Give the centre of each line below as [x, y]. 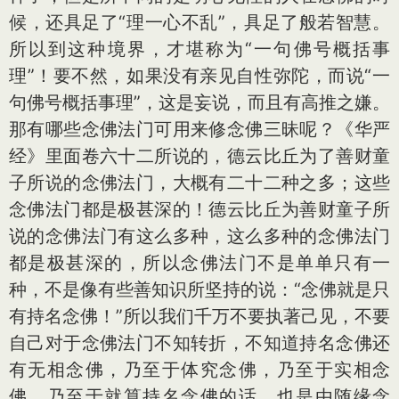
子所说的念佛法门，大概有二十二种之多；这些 [199, 183]
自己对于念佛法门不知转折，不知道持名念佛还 [199, 343]
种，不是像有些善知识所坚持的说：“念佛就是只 [199, 289]
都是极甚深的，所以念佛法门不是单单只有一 [199, 263]
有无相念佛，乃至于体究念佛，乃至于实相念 [199, 370]
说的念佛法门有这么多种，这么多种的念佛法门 [199, 236]
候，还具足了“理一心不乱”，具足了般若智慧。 [199, 22]
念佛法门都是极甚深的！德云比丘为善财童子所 [199, 209]
